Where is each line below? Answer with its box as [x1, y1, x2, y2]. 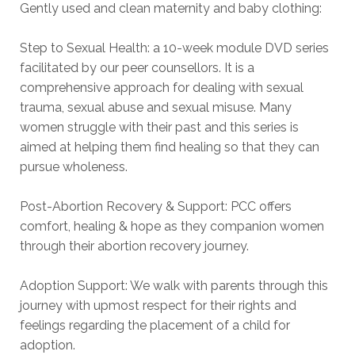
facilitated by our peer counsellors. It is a [20, 59, 254, 75]
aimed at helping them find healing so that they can [20, 139, 319, 155]
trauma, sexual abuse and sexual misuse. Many [20, 99, 292, 115]
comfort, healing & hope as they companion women [20, 218, 324, 234]
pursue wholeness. [20, 158, 128, 174]
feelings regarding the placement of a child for [20, 317, 290, 333]
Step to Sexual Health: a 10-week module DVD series [20, 40, 329, 55]
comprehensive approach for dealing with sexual [20, 79, 303, 95]
